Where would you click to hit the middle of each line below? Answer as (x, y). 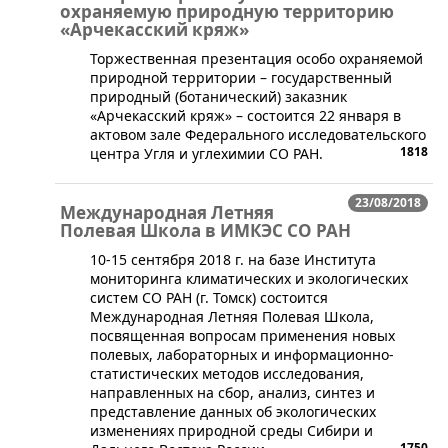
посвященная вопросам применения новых (242, 335)
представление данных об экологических (233, 411)
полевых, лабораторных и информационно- (242, 354)
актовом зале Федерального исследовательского (258, 134)
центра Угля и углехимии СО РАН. (206, 153)
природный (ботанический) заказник (218, 96)
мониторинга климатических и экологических (249, 278)
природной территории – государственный (241, 77)
